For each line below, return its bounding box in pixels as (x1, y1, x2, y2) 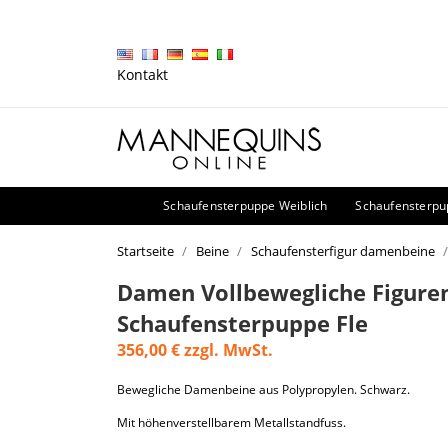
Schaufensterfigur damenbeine (251, 242, 435, 260)
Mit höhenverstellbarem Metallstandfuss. (117, 414, 346, 431)
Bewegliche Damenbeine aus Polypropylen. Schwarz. (117, 381, 410, 398)
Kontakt (117, 65, 168, 84)
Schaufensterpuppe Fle (117, 308, 368, 338)
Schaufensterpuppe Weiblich (163, 197, 328, 214)
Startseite (117, 242, 174, 260)
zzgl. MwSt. (180, 339, 273, 361)
